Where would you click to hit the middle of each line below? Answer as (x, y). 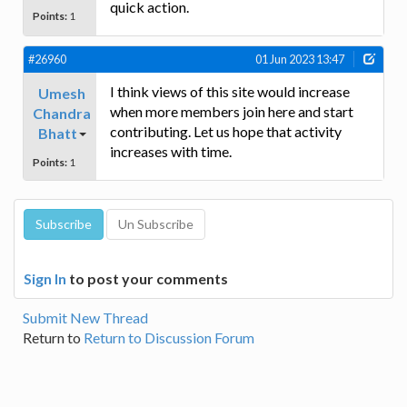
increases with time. (171, 151)
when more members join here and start (232, 111)
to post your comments (147, 278)
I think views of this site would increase (230, 91)
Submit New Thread (85, 317)
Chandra (62, 113)
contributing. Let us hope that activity (226, 131)
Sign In (45, 278)
